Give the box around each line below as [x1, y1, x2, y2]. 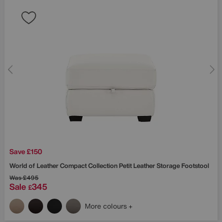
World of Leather [9, 161, 60, 171]
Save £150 [9, 146, 42, 157]
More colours [85, 201, 129, 212]
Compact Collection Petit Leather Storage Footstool [60, 161, 209, 171]
